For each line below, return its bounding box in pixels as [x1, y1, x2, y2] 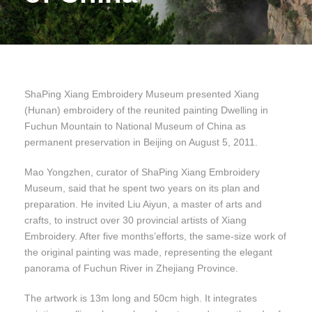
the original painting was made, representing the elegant [24, 247, 272, 258]
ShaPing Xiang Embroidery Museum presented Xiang [24, 88, 259, 100]
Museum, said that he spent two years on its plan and [24, 182, 260, 194]
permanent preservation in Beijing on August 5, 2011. [24, 136, 258, 148]
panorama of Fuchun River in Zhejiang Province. [24, 263, 238, 274]
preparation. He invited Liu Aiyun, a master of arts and [24, 198, 262, 210]
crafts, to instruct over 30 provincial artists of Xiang [24, 214, 247, 226]
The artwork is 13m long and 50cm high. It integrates [24, 292, 257, 304]
